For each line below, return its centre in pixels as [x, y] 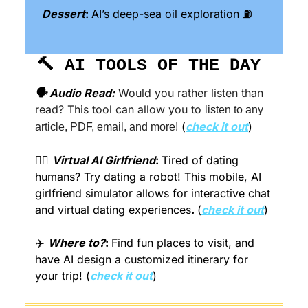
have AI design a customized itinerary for [142, 259]
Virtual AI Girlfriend [104, 160]
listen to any [234, 109]
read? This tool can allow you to [120, 109]
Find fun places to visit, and [183, 242]
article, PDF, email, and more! [107, 126]
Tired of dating [200, 160]
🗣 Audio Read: [75, 92]
